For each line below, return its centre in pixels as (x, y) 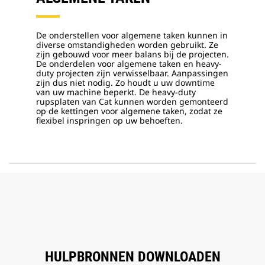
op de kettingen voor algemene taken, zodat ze (129, 111)
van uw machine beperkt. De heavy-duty (116, 92)
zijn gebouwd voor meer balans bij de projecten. (132, 54)
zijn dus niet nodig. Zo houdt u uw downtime (125, 83)
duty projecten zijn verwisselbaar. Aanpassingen (132, 73)
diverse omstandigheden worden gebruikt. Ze (127, 45)
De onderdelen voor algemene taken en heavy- (129, 64)
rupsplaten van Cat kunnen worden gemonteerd (132, 102)
